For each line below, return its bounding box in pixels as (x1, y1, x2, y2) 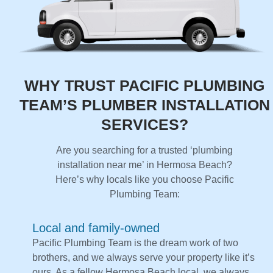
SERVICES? (101, 116, 188, 133)
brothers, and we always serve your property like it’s (32, 252, 255, 263)
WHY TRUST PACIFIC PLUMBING (24, 77, 264, 94)
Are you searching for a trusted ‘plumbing (56, 145, 233, 156)
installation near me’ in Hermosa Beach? (57, 160, 232, 171)
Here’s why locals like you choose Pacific (55, 174, 234, 185)
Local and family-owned (32, 221, 160, 235)
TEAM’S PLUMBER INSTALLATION (19, 96, 270, 114)
